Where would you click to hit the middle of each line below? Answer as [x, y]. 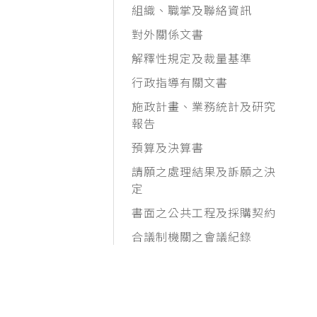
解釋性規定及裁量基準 [192, 58]
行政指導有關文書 [180, 82]
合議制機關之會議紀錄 [192, 236]
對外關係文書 [168, 34]
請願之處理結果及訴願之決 [204, 171]
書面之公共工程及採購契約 [204, 212]
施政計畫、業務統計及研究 [204, 106]
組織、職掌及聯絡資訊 [192, 10]
